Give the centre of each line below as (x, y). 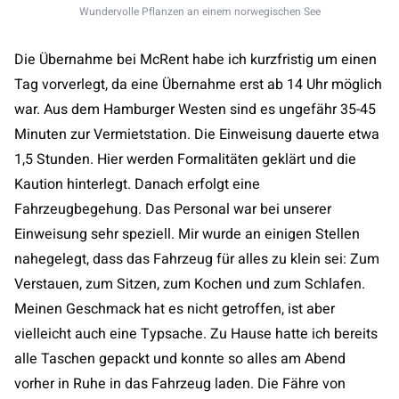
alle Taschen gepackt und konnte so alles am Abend (180, 359)
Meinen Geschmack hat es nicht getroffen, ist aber (175, 309)
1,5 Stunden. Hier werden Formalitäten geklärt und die (185, 159)
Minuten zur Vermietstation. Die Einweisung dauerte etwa (197, 134)
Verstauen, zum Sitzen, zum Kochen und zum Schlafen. (190, 284)
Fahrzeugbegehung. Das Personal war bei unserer (173, 209)
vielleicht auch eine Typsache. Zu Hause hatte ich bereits (196, 334)
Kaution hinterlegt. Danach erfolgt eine (137, 184)
